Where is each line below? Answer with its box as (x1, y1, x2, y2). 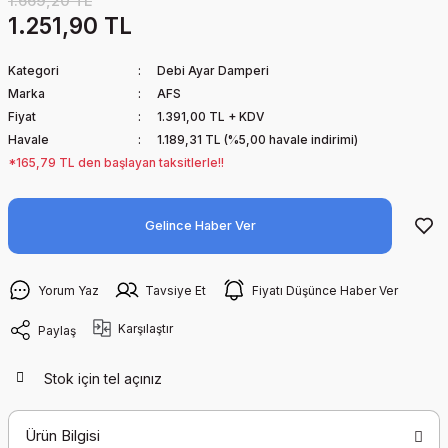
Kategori (8, 63, 59, 78)
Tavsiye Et (145, 282, 206, 298)
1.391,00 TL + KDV (156, 109, 264, 124)
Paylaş (38, 322, 76, 338)
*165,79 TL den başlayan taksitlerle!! (8, 155, 224, 170)
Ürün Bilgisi (25, 425, 100, 445)
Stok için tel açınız (44, 369, 162, 387)
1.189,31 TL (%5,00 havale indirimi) (156, 132, 358, 147)
